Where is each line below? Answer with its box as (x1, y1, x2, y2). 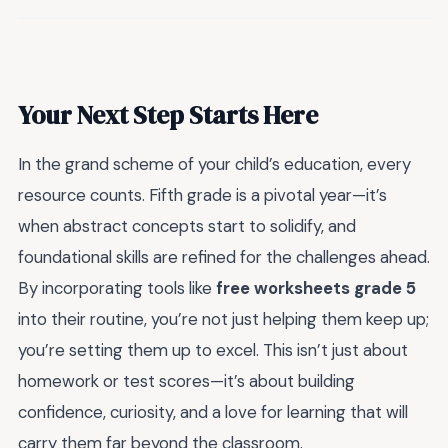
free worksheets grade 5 (216, 276, 416, 299)
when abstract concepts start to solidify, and (18, 214, 356, 237)
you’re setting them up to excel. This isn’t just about (18, 338, 408, 361)
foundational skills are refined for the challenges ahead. (18, 245, 430, 268)
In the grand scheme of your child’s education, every (18, 152, 411, 175)
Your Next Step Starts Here (18, 97, 318, 132)
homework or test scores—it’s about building (18, 369, 355, 392)
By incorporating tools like (18, 276, 216, 299)
